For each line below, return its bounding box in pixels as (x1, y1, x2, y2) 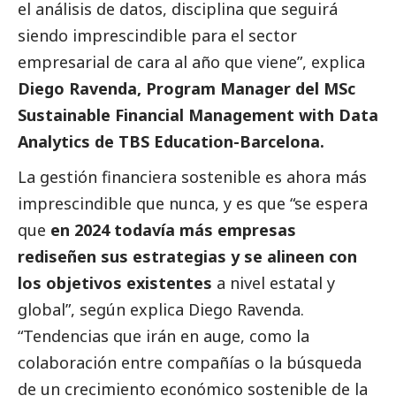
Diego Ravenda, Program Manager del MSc (18, 78, 355, 100)
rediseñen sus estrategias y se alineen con (18, 246, 357, 268)
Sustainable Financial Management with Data (18, 104, 378, 126)
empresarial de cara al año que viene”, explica (18, 51, 365, 73)
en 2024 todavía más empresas (50, 219, 296, 241)
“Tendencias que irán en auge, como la (18, 325, 309, 347)
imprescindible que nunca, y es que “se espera (18, 193, 368, 215)
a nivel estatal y (217, 272, 335, 294)
